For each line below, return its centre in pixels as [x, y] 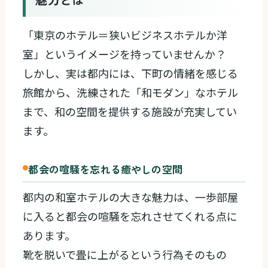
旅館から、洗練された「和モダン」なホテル [131, 92]
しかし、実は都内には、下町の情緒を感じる [131, 73]
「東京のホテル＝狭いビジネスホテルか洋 [125, 35]
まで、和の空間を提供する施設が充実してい [130, 112]
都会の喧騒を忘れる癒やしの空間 [105, 169]
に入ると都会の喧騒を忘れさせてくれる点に [130, 216]
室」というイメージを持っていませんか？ [125, 54]
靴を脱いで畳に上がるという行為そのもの [125, 255]
